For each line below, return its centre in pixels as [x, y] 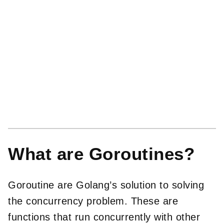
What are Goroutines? [101, 153]
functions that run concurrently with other [104, 217]
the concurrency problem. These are [93, 201]
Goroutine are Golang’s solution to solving [106, 185]
